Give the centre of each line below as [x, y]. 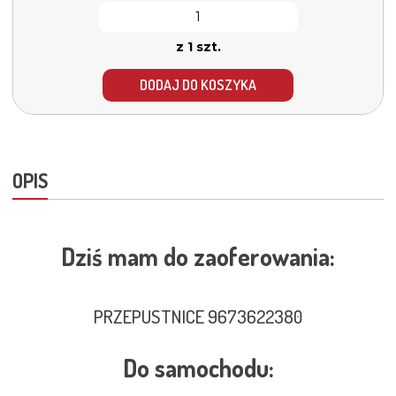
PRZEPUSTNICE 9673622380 [198, 316]
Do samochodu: [198, 367]
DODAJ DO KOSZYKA [198, 85]
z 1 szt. [198, 46]
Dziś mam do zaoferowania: [198, 256]
